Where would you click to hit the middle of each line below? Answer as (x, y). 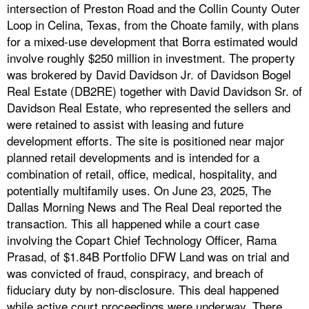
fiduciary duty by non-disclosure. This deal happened (143, 290)
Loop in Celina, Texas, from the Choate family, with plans (153, 25)
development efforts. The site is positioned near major (146, 141)
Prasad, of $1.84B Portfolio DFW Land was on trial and (148, 257)
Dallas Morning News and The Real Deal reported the (144, 207)
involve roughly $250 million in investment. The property (151, 58)
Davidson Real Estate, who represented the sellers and (149, 108)
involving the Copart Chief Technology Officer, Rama (142, 240)
